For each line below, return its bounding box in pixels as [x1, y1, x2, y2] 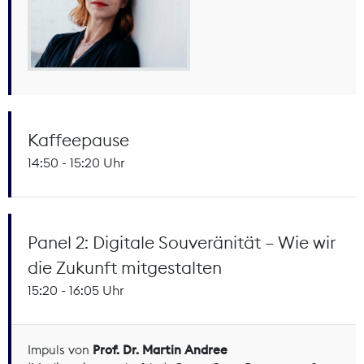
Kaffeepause [28, 128, 129, 151]
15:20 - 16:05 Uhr [28, 281, 124, 298]
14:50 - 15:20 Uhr [28, 154, 125, 171]
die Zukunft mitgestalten [28, 256, 222, 279]
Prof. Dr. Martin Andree [93, 341, 227, 357]
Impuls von [28, 341, 93, 357]
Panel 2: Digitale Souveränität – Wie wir [28, 231, 335, 253]
